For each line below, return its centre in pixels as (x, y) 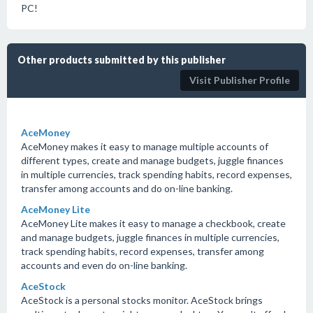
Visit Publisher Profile (240, 80)
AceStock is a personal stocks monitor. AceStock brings (142, 300)
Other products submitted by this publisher (122, 60)
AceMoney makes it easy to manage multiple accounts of (145, 146)
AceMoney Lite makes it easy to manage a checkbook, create (153, 223)
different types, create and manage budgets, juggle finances (152, 160)
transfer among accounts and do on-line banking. (127, 188)
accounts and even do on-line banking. (104, 265)
